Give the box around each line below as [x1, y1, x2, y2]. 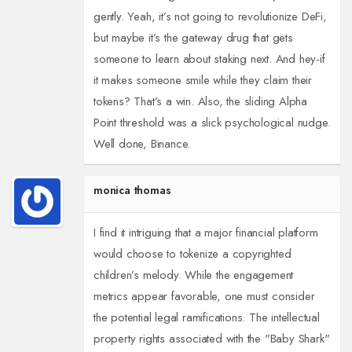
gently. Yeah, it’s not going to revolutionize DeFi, [93, 8, 327, 26]
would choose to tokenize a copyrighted [93, 245, 291, 263]
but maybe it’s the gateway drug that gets [93, 29, 293, 47]
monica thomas [93, 182, 171, 199]
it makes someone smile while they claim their [93, 71, 312, 90]
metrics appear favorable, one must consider [93, 288, 315, 306]
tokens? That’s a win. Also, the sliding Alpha [93, 93, 307, 111]
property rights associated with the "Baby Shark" [93, 330, 330, 348]
